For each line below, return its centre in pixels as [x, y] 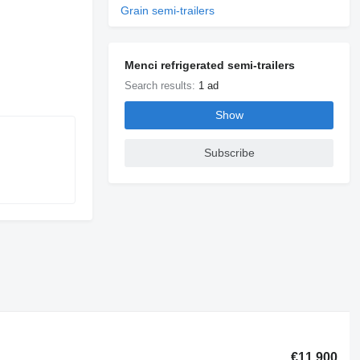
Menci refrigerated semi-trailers [210, 65]
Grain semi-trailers [168, 10]
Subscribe [229, 153]
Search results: [162, 85]
